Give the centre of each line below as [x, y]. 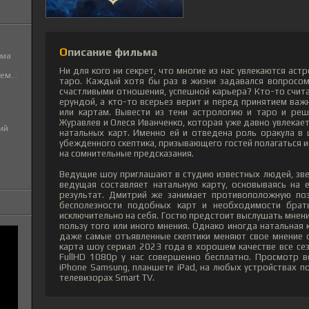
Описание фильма [112, 52]
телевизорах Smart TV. [107, 278]
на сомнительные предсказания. [127, 154]
